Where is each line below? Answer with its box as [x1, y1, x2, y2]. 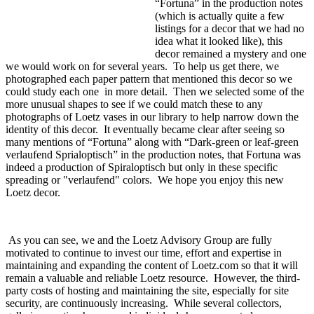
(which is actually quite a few [155, 10, 285, 22]
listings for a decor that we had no [155, 22, 304, 35]
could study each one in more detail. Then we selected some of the [6, 86, 304, 98]
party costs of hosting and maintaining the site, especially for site [6, 285, 289, 297]
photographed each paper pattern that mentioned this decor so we [6, 73, 292, 86]
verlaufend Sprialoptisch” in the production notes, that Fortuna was [6, 149, 301, 161]
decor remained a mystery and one [155, 48, 306, 60]
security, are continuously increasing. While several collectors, [6, 297, 282, 310]
